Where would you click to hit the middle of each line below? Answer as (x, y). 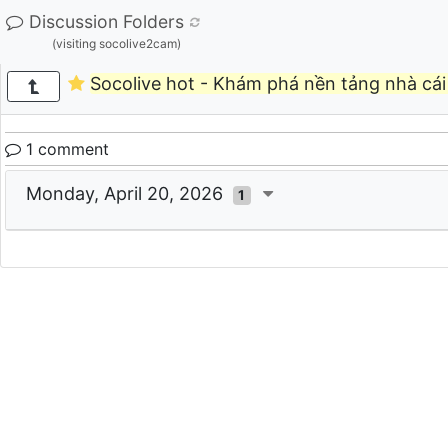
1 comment (65, 149)
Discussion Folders (106, 21)
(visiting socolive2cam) (116, 43)
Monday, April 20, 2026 (129, 193)
